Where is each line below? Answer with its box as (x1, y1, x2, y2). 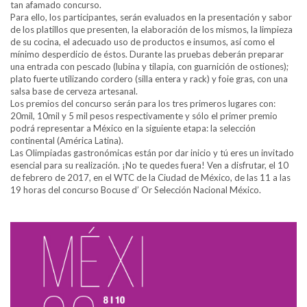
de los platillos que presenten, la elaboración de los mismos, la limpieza (10, 24, 293, 36)
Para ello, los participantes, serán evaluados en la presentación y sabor (10, 12, 292, 23)
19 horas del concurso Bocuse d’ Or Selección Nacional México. (10, 184, 261, 196)
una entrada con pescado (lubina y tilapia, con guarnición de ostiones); (10, 61, 288, 73)
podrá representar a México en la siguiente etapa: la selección (10, 123, 256, 134)
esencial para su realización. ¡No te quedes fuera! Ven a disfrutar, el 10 (10, 160, 288, 171)
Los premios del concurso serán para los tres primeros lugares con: (10, 98, 275, 110)
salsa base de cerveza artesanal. (10, 86, 138, 97)
